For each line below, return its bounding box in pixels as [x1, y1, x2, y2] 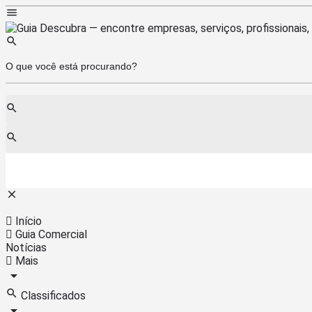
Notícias [6, 240, 47, 254]
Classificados [18, 288, 86, 302]
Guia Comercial [13, 227, 87, 241]
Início [13, 214, 42, 228]
